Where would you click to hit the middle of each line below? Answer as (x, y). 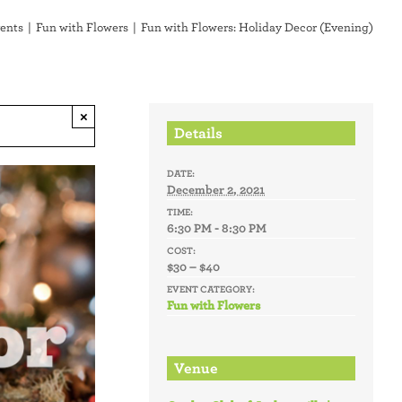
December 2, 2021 (216, 189)
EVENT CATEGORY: (211, 289)
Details (198, 133)
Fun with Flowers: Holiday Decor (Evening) (257, 26)
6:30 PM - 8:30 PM (217, 228)
